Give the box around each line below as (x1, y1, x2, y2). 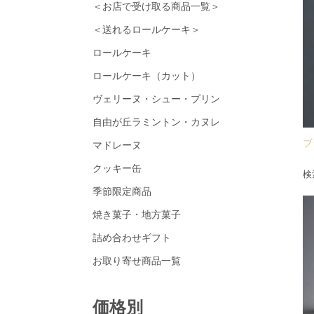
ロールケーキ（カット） (93, 70, 200, 81)
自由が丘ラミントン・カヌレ (93, 116, 220, 128)
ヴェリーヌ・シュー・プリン (93, 93, 220, 104)
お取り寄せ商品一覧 (93, 255, 181, 266)
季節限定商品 (93, 186, 151, 197)
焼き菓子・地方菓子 (93, 209, 181, 220)
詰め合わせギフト (93, 232, 171, 243)
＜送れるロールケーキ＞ (93, 24, 200, 35)
